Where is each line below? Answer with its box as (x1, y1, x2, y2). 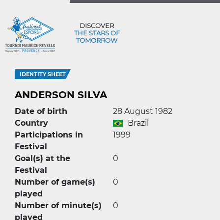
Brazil (128, 118, 149, 128)
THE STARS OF (74, 28, 120, 37)
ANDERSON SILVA (15, 89, 107, 101)
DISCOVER (80, 21, 114, 29)
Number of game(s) (15, 177, 95, 187)
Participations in (15, 130, 83, 139)
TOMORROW (76, 36, 117, 44)
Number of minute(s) (15, 201, 102, 210)
